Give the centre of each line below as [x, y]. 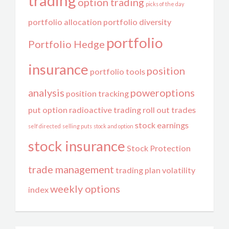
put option [48, 110]
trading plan [138, 170]
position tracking [97, 93]
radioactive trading [105, 110]
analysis [46, 93]
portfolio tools [118, 71]
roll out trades [169, 110]
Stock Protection [159, 148]
